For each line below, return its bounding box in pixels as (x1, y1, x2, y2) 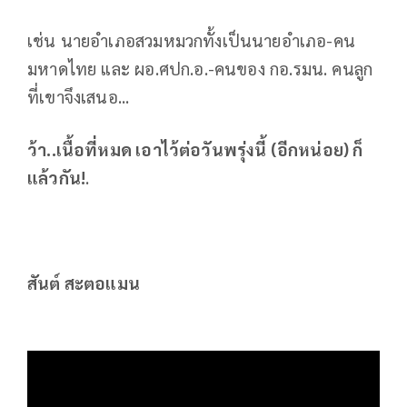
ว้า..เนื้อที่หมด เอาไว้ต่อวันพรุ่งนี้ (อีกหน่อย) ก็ (27, 137, 363, 160)
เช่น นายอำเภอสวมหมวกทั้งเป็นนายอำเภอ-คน (27, 28, 355, 51)
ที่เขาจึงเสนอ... (27, 84, 130, 107)
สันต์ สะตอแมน (27, 271, 140, 293)
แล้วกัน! (27, 165, 86, 188)
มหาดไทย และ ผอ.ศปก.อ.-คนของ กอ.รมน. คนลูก (27, 56, 373, 79)
